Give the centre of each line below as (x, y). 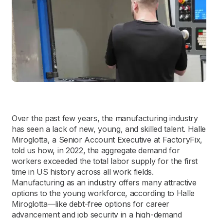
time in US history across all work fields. (83, 172)
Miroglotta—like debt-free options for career (91, 204)
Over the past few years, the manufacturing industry (105, 118)
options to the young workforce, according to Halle (103, 193)
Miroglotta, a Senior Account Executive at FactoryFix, (107, 140)
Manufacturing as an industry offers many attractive (104, 182)
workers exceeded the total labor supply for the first (105, 161)
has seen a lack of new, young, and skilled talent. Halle (109, 129)
